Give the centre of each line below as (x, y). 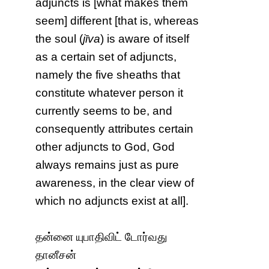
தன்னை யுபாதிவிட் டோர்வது (101, 237)
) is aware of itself (145, 39)
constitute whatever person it (110, 93)
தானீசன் (56, 255)
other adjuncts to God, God (105, 147)
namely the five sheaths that (108, 75)
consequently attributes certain (115, 129)
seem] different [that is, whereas (117, 21)
